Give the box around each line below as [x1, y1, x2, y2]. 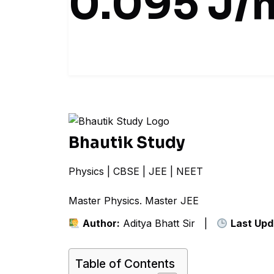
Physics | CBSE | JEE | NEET [68, 165, 203, 177]
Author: [83, 217, 120, 229]
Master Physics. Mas [68, 194, 165, 207]
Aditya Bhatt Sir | [120, 217, 217, 229]
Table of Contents [75, 256, 175, 272]
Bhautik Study [68, 133, 185, 153]
